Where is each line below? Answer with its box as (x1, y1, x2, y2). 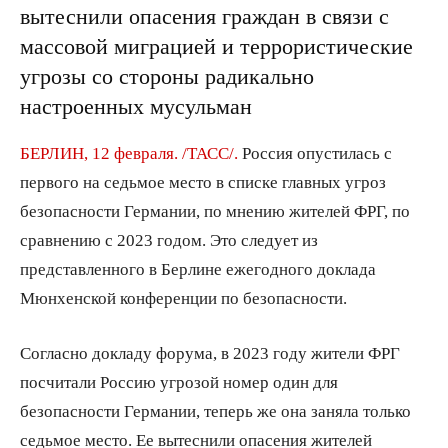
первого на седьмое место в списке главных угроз (20, 172, 386, 190)
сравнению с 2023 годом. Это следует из (20, 230, 318, 248)
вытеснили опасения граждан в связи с (20, 4, 389, 27)
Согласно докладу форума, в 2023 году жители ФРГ (20, 343, 400, 361)
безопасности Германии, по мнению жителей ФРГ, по (20, 201, 410, 219)
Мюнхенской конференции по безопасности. (20, 288, 347, 306)
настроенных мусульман (20, 94, 252, 117)
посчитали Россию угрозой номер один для (20, 372, 338, 390)
